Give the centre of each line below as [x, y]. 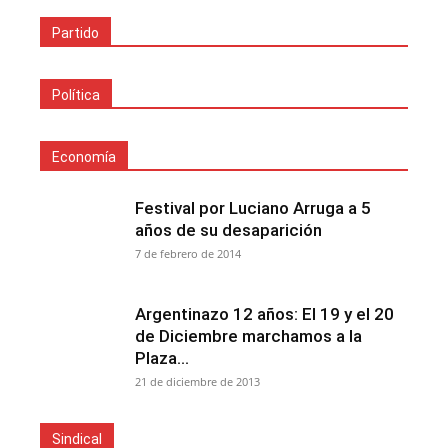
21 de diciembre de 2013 [197, 381]
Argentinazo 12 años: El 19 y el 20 [264, 314]
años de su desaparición [228, 230]
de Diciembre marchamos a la [248, 336]
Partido [75, 33]
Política [76, 95]
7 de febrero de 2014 [188, 253]
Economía [84, 157]
